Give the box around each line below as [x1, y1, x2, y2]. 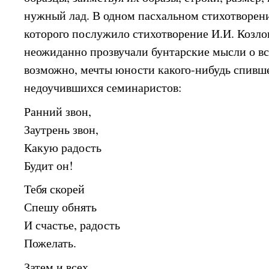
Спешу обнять [24, 199, 97, 216]
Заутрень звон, [24, 121, 99, 138]
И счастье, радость [24, 217, 121, 234]
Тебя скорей [24, 181, 85, 198]
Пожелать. [24, 235, 77, 252]
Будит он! [24, 157, 74, 174]
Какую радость [24, 139, 102, 156]
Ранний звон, [24, 103, 92, 119]
